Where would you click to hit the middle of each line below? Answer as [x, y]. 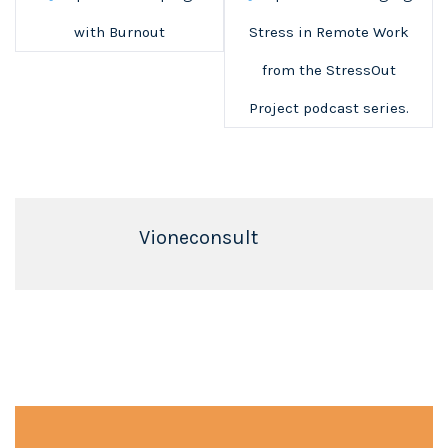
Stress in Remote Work [328, 32]
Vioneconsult [198, 238]
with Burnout [119, 32]
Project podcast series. [328, 108]
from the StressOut [328, 70]
